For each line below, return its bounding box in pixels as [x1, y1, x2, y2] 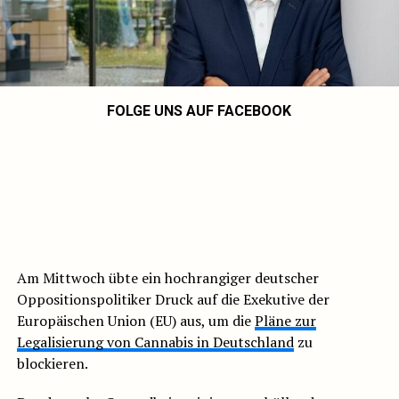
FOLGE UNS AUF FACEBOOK [107, 102, 292, 120]
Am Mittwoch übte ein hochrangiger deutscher [16, 268, 319, 289]
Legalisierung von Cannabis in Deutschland [16, 332, 294, 353]
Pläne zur [254, 311, 316, 331]
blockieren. [16, 354, 88, 374]
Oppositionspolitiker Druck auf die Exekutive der [16, 289, 330, 310]
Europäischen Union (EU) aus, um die [16, 311, 255, 331]
